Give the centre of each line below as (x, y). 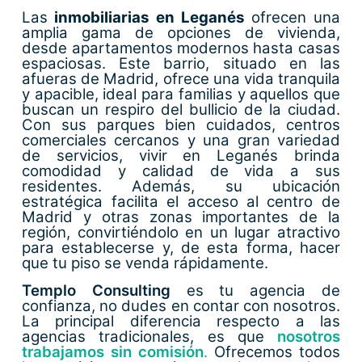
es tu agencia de (255, 290)
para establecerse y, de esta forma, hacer (181, 248)
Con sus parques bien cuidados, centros (181, 125)
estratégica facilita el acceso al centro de (181, 202)
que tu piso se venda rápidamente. (145, 263)
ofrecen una (295, 18)
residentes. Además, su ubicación (181, 187)
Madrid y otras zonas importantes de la (181, 217)
